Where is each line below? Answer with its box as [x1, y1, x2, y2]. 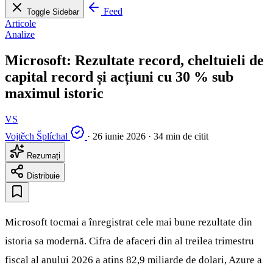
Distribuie [24, 171, 60, 180]
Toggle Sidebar [27, 7, 79, 17]
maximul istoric [5, 85, 104, 102]
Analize [5, 29, 35, 40]
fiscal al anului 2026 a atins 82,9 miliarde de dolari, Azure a [5, 253, 262, 266]
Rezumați [24, 151, 60, 160]
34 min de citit [154, 130, 208, 141]
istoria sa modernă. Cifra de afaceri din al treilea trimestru [5, 235, 254, 247]
